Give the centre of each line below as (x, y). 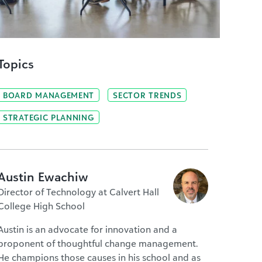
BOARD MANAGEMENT (49, 95)
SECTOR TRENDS (147, 95)
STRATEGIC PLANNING (49, 117)
